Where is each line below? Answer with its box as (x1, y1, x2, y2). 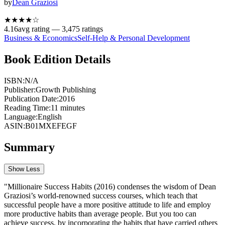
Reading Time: (4, 103, 51, 112)
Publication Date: (4, 94, 59, 103)
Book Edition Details (4, 52, 110, 66)
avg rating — (18, 24, 62, 33)
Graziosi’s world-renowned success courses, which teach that (4, 191, 197, 200)
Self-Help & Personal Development (77, 33, 190, 42)
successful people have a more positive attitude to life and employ (4, 200, 211, 209)
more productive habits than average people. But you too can (4, 209, 196, 218)
